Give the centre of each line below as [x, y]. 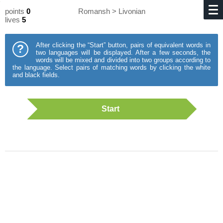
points [16, 11]
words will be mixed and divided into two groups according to [123, 60]
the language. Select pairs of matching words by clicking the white [111, 67]
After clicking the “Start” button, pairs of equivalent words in [123, 45]
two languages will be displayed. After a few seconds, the [123, 53]
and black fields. [36, 75]
